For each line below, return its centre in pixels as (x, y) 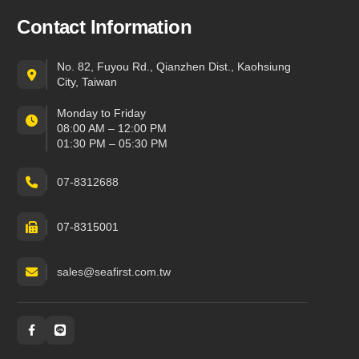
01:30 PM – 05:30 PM (113, 143)
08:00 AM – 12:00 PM (112, 128)
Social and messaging (72, 338)
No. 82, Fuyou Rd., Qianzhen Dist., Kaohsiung (174, 67)
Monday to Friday (102, 113)
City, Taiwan (87, 82)
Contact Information (104, 27)
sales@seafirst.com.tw (114, 271)
